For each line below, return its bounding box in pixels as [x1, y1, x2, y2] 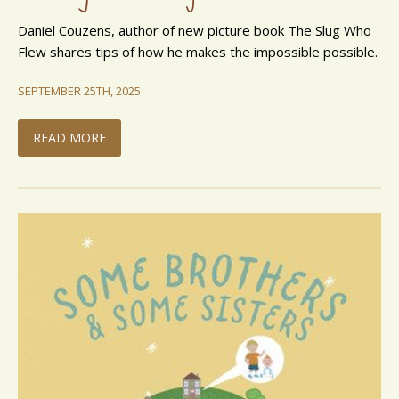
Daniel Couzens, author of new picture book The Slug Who [18, 21, 371, 39]
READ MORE [33, 129, 106, 146]
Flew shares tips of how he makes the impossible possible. [18, 43, 378, 61]
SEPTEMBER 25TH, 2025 [18, 83, 141, 99]
